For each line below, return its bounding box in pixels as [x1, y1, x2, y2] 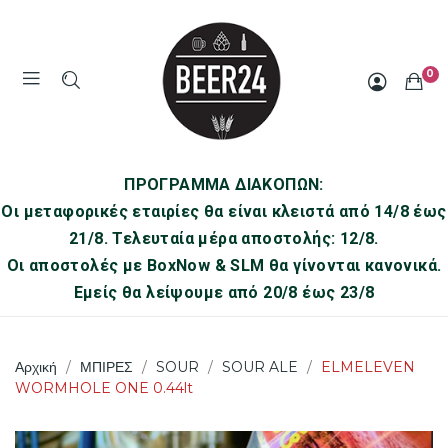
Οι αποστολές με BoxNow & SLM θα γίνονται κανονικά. [6, 256, 442, 276]
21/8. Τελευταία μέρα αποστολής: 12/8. [69, 229, 379, 249]
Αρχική [15, 358, 57, 377]
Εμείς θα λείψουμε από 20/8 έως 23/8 [73, 283, 375, 303]
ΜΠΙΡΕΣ [80, 358, 133, 377]
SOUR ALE [222, 358, 298, 377]
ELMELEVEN [321, 358, 415, 377]
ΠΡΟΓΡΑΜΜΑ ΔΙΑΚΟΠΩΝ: [124, 175, 324, 195]
